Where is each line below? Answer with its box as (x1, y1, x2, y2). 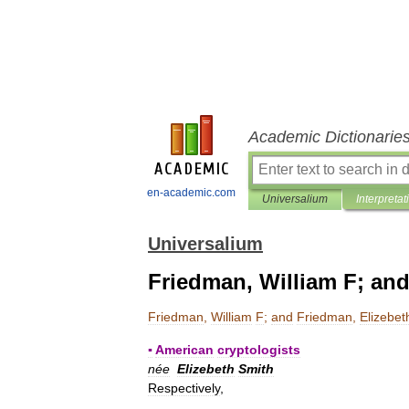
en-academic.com (147, 186, 236, 199)
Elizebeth (177, 362, 235, 376)
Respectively (148, 381, 220, 395)
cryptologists (217, 342, 300, 357)
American (155, 342, 214, 357)
